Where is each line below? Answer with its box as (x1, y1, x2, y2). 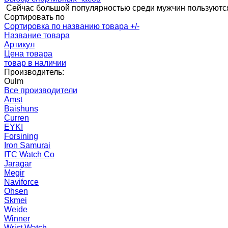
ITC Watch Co (4, 150, 54, 159)
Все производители (4, 86, 77, 95)
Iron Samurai (4, 141, 50, 150)
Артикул (4, 40, 35, 49)
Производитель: (4, 68, 64, 77)
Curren (4, 113, 29, 123)
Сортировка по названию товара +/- (4, 22, 139, 31)
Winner (4, 214, 30, 223)
